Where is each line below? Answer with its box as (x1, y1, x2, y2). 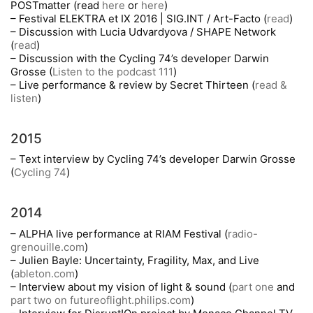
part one (232, 279, 274, 293)
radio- (228, 226, 258, 240)
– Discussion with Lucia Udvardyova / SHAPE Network (10, 24, 276, 38)
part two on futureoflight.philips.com (10, 293, 191, 307)
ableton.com (14, 266, 75, 280)
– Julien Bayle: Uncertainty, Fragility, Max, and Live (10, 253, 259, 267)
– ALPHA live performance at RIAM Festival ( (10, 226, 228, 240)
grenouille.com (10, 240, 85, 254)
